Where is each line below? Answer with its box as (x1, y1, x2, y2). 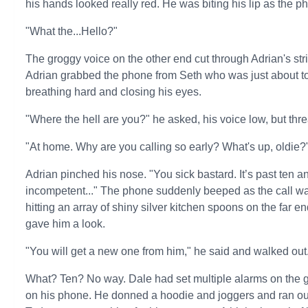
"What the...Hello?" (25, 25, 118, 37)
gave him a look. (25, 218, 106, 230)
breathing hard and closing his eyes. (25, 86, 202, 98)
